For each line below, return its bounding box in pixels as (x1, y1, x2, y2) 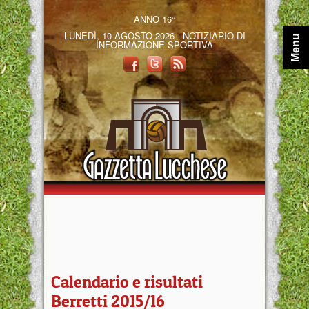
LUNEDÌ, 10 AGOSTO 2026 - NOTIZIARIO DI (63, 29, 246, 42)
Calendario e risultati (51, 272, 203, 292)
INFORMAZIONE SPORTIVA (96, 38, 213, 51)
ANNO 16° (134, 12, 175, 26)
